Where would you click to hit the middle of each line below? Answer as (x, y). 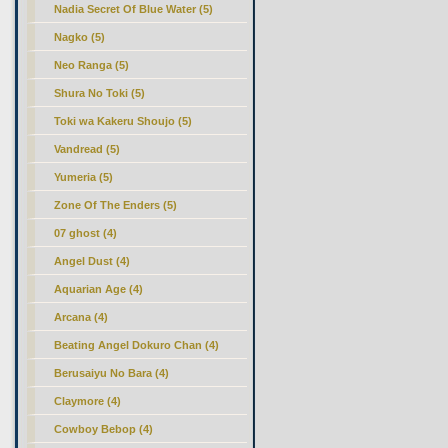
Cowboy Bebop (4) (104, 429)
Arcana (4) (81, 317)
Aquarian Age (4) (99, 289)
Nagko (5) (80, 37)
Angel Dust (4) (92, 261)
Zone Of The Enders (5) (116, 205)
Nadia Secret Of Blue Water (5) (134, 9)
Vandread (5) (87, 149)
